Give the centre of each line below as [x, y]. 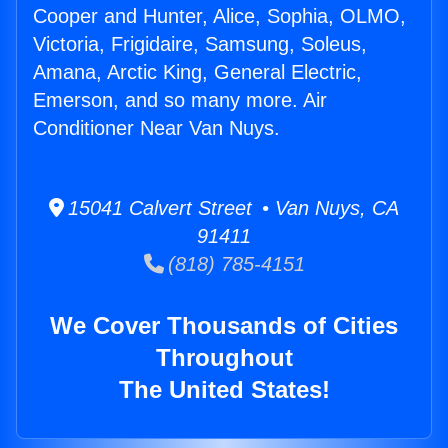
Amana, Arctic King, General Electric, [197, 72]
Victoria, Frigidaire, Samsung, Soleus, [200, 44]
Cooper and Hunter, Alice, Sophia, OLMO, [219, 16]
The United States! [224, 390]
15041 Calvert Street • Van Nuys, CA [231, 208]
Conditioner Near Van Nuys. [156, 128]
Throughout [224, 358]
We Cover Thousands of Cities [224, 326]
